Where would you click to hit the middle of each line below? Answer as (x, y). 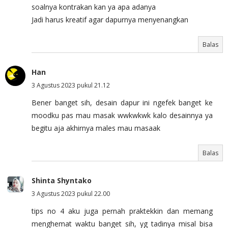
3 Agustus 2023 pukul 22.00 (71, 193)
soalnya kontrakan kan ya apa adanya (94, 7)
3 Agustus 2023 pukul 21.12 (71, 85)
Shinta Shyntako (62, 180)
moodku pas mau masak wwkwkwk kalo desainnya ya (122, 115)
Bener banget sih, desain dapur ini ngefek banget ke (122, 102)
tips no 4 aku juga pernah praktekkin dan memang (122, 211)
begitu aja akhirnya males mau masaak (96, 128)
